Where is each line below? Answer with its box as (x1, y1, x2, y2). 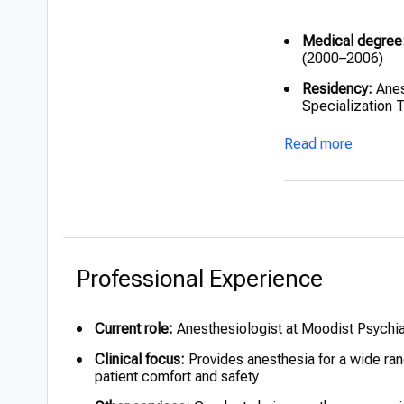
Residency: (302, 80, 372, 97)
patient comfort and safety (95, 368, 259, 385)
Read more (284, 135, 353, 152)
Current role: (95, 320, 173, 337)
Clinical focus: (95, 351, 185, 368)
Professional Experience (77, 265, 323, 292)
